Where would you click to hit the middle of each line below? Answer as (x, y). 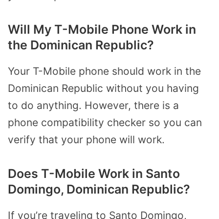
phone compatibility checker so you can (105, 122)
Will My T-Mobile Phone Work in (102, 29)
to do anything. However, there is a (93, 105)
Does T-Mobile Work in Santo (94, 173)
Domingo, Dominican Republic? (99, 189)
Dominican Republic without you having (103, 88)
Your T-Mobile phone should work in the (104, 71)
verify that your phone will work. (86, 139)
